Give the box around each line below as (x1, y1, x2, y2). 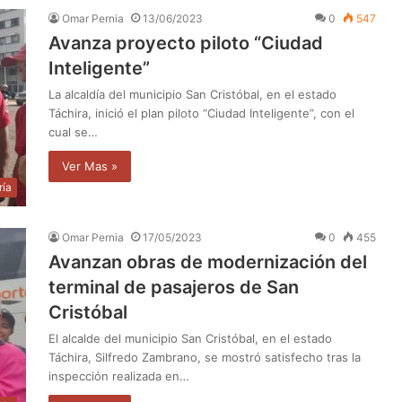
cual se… (48, 124, 98, 139)
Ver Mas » (62, 158, 118, 173)
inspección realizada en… (48, 368, 189, 383)
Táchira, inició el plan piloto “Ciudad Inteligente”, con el (48, 105, 354, 120)
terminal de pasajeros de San (48, 275, 299, 298)
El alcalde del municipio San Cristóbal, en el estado (48, 330, 332, 345)
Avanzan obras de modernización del (48, 250, 367, 273)
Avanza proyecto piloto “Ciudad (48, 31, 323, 54)
